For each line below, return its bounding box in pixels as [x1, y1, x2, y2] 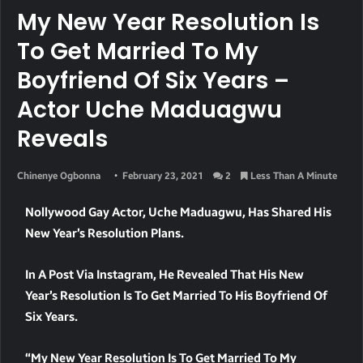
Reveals [17, 123, 108, 156]
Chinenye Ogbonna [17, 170, 100, 182]
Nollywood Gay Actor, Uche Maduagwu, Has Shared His [25, 205, 331, 220]
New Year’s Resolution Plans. [25, 226, 184, 241]
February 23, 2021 [122, 170, 203, 182]
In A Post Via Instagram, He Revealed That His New [25, 267, 304, 283]
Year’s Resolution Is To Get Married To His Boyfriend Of [25, 288, 327, 304]
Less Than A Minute [248, 170, 337, 182]
